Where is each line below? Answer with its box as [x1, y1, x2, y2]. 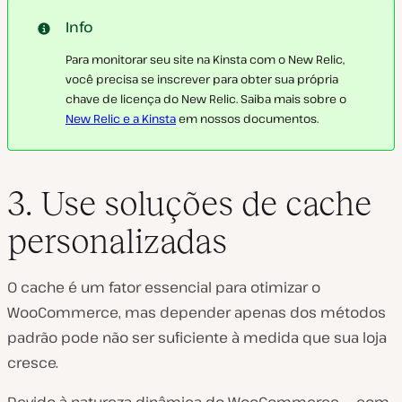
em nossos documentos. [176, 109, 319, 127]
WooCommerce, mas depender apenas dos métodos [7, 302, 386, 323]
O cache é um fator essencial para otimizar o [7, 277, 320, 298]
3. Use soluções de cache [7, 184, 371, 223]
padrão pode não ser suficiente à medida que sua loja [7, 328, 387, 348]
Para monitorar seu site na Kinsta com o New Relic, [66, 50, 345, 67]
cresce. [7, 353, 58, 373]
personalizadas [7, 222, 227, 261]
